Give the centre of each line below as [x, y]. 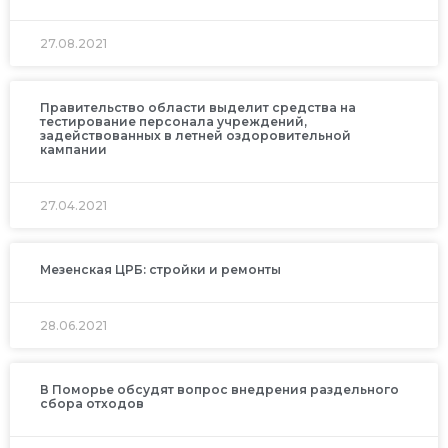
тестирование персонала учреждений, [173, 121]
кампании [73, 149]
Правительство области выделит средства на [198, 107]
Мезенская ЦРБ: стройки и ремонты [160, 269]
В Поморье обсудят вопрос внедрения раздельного [219, 389]
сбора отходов [92, 403]
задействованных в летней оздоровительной [195, 135]
